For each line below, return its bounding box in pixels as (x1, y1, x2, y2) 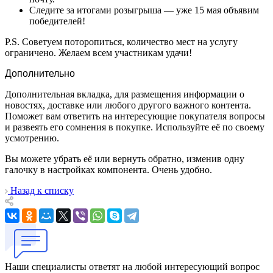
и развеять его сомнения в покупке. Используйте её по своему (5, 121, 264, 132)
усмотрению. (5, 132, 59, 143)
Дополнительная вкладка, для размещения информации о (5, 88, 244, 99)
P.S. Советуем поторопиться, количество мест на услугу (5, 36, 238, 47)
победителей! (29, 15, 85, 26)
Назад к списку (10, 185, 74, 196)
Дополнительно (5, 68, 75, 79)
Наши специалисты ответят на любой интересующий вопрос (5, 261, 260, 272)
